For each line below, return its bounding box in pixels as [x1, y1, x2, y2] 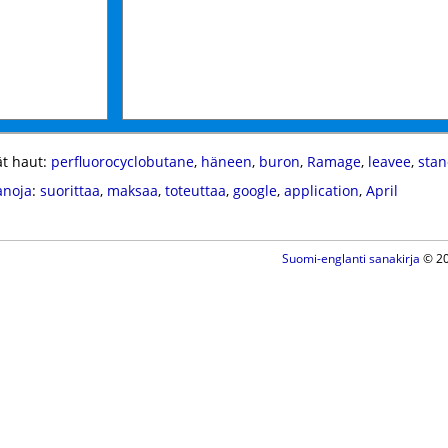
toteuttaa [164, 181, 226, 200]
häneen [200, 152, 252, 171]
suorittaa [39, 181, 100, 200]
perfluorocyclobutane [50, 152, 194, 171]
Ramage [306, 152, 361, 171]
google [232, 181, 277, 200]
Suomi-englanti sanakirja [281, 250, 420, 267]
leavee [367, 152, 411, 171]
